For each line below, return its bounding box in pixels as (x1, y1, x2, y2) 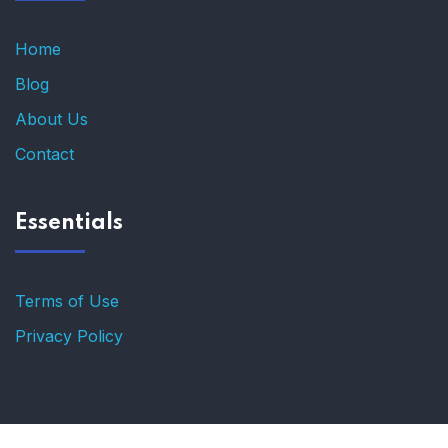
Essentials (15, 211, 123, 234)
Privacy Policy (15, 325, 123, 346)
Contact (15, 143, 74, 164)
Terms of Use (15, 290, 119, 311)
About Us (15, 108, 88, 129)
